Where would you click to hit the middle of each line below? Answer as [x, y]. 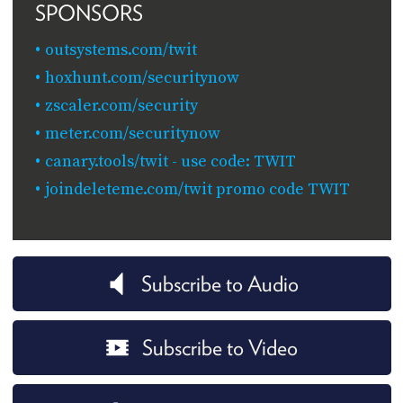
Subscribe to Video [219, 347]
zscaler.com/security [121, 105]
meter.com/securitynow [132, 133]
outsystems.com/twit [121, 49]
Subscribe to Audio [219, 283]
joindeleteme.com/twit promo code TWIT [197, 189]
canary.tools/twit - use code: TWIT [170, 161]
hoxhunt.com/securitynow [142, 77]
